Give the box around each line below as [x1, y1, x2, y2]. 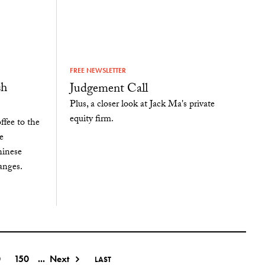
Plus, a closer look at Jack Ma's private [69, 96, 215, 113]
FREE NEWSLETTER [69, 66, 126, 76]
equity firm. [69, 111, 114, 128]
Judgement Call [69, 79, 148, 101]
